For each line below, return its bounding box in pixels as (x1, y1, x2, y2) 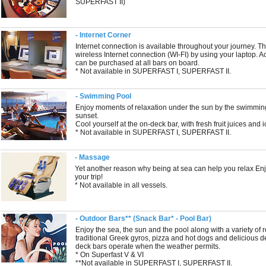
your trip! (75, 173, 103, 181)
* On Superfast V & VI (75, 251, 144, 259)
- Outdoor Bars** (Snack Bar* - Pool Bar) (75, 214, 212, 223)
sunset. (75, 112, 99, 120)
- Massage (75, 153, 110, 161)
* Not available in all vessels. (75, 181, 168, 189)
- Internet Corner (75, 31, 132, 39)
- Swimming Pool (75, 92, 132, 100)
